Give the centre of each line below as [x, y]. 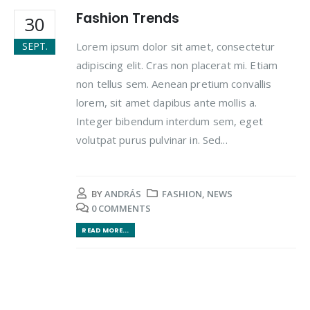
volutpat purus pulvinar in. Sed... [152, 139]
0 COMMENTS [121, 209]
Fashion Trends [128, 18]
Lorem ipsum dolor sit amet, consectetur [176, 46]
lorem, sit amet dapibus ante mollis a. [167, 102]
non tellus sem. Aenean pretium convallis [174, 83]
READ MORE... [106, 230]
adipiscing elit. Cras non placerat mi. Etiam [177, 65]
